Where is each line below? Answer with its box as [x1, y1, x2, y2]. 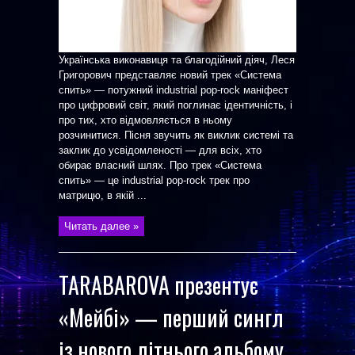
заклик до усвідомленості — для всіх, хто [59, 144, 261, 156]
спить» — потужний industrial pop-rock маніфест [59, 84, 288, 96]
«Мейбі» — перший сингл [59, 301, 284, 334]
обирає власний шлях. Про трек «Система [59, 159, 261, 171]
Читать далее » [64, 220, 139, 232]
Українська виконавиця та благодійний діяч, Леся [59, 54, 295, 66]
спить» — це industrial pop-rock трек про [59, 174, 250, 186]
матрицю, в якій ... [59, 189, 147, 201]
